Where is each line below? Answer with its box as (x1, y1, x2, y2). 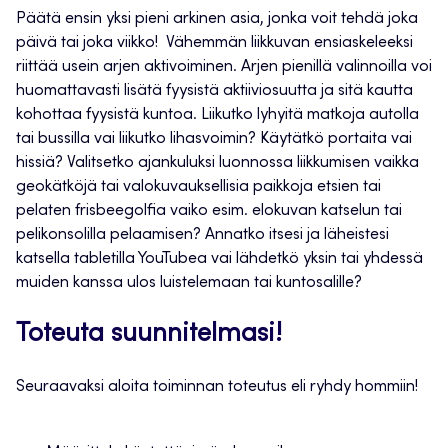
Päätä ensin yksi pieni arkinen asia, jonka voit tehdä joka (16, 11, 418, 28)
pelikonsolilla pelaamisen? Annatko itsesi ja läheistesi (16, 227, 389, 244)
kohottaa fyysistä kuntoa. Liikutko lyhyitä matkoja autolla (16, 107, 419, 124)
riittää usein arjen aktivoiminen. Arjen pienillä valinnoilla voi (16, 59, 432, 76)
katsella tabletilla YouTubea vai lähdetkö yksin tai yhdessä (16, 251, 423, 268)
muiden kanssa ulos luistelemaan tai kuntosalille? (16, 275, 362, 292)
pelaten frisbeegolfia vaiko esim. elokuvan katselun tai (16, 203, 402, 220)
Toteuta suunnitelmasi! (16, 322, 282, 349)
